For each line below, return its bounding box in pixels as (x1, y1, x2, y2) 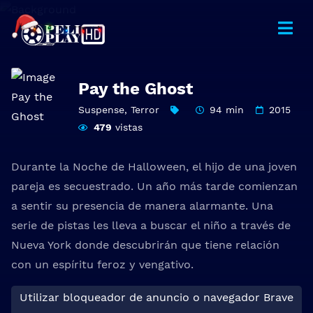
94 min (210, 104, 245, 115)
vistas (112, 122, 143, 133)
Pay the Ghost (78, 79, 193, 99)
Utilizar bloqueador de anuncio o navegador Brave (20, 291, 293, 304)
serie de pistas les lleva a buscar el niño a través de (11, 219, 291, 232)
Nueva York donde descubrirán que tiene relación (11, 238, 279, 252)
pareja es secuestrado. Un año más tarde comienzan (11, 180, 298, 193)
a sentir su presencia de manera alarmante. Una (11, 199, 273, 212)
